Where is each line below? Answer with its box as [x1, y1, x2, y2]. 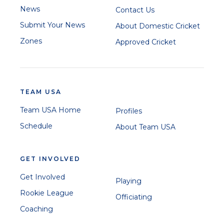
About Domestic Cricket [115, 21, 200, 30]
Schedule [20, 121, 52, 130]
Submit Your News [20, 20, 85, 29]
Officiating [115, 192, 152, 201]
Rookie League [20, 188, 73, 197]
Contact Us [115, 5, 154, 14]
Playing [115, 176, 141, 185]
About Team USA [115, 122, 175, 131]
